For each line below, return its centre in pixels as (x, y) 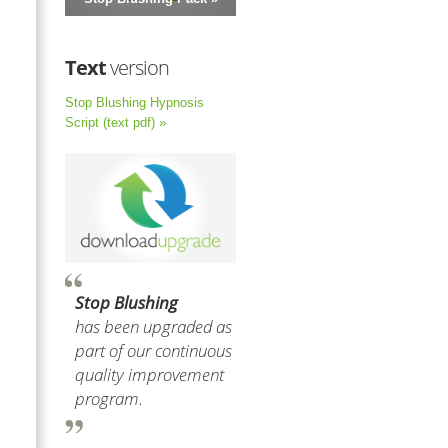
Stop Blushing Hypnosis (134, 103)
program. (109, 399)
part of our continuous (153, 351)
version (137, 68)
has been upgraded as (153, 327)
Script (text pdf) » (115, 123)
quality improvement (149, 375)
